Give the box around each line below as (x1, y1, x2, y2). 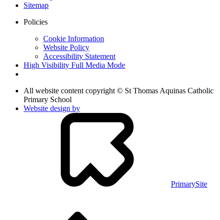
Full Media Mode (71, 60, 125, 69)
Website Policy (43, 43, 89, 52)
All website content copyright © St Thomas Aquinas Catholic (24, 86, 214, 95)
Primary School (24, 95, 72, 104)
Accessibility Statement (43, 52, 115, 60)
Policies (24, 17, 48, 26)
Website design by (24, 104, 80, 112)
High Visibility (24, 60, 69, 69)
